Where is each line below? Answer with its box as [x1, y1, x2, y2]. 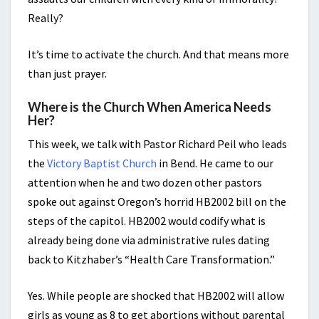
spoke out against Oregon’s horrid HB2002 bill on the [28, 194, 286, 209]
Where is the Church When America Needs [28, 99, 271, 115]
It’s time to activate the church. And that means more [28, 47, 289, 62]
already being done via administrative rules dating [28, 233, 270, 248]
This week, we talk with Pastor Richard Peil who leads [28, 137, 287, 152]
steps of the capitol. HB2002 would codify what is [28, 214, 266, 229]
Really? [28, 11, 63, 26]
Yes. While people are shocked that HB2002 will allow [28, 288, 284, 303]
